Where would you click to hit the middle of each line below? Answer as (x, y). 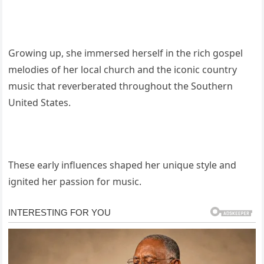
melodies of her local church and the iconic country (123, 70)
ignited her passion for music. (75, 182)
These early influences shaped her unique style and (123, 165)
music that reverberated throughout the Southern (121, 86)
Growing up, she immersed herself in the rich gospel (126, 53)
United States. (40, 103)
